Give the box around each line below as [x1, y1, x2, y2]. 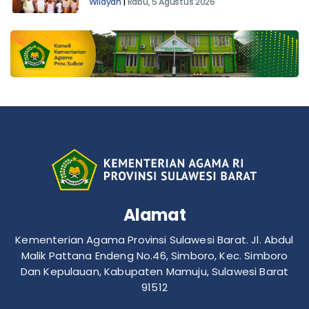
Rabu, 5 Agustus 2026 [127, 9, 215, 21]
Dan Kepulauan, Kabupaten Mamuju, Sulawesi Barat [20, 277, 289, 292]
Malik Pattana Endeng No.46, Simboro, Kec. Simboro [21, 261, 288, 277]
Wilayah [88, 9, 123, 21]
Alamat [123, 217, 186, 240]
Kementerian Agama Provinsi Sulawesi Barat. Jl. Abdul [15, 246, 294, 261]
